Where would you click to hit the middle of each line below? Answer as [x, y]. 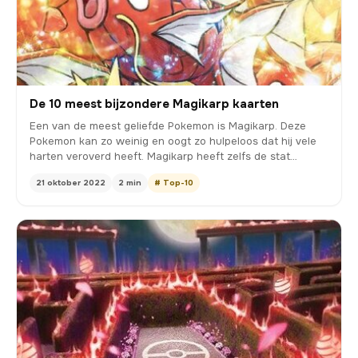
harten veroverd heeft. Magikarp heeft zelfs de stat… [163, 156]
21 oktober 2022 [71, 182]
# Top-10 [174, 182]
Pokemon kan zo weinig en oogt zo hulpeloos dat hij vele [173, 141]
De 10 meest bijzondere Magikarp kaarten [154, 103]
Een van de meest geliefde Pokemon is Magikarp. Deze [168, 125]
